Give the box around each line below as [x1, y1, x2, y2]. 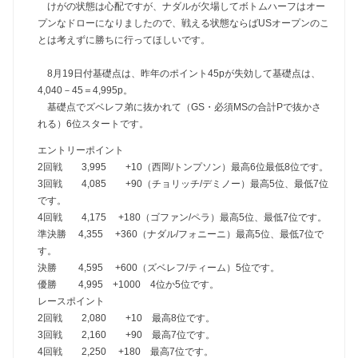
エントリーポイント [38, 144, 125, 156]
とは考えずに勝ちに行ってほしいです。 [38, 34, 211, 46]
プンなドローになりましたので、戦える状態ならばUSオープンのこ [38, 17, 330, 29]
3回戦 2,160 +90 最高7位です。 [38, 328, 216, 340]
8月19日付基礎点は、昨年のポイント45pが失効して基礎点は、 [38, 67, 321, 79]
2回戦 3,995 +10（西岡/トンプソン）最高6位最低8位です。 [38, 161, 329, 173]
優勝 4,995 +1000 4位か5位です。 [38, 278, 220, 290]
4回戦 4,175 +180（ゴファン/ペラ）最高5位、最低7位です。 [38, 211, 328, 223]
